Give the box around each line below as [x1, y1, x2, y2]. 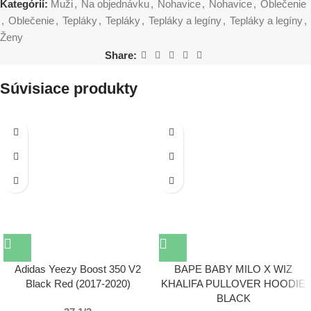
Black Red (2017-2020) [25, 278, 131, 290]
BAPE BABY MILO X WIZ [174, 263, 292, 276]
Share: [105, 49, 137, 61]
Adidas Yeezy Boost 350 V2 [15, 263, 141, 276]
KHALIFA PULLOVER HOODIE [161, 278, 305, 290]
